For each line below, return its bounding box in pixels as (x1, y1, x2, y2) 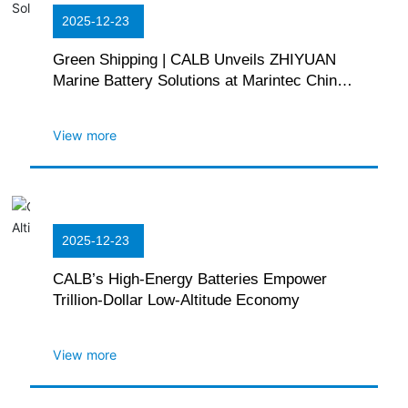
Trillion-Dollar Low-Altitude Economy (53, 291, 301, 309)
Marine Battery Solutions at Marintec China (53, 71, 346, 89)
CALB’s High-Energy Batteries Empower (53, 270, 328, 288)
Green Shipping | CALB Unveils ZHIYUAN (53, 50, 337, 68)
